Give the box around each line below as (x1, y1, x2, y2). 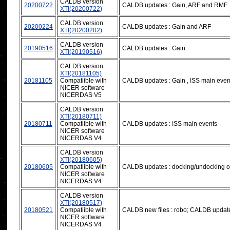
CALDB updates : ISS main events (122, 120, 217, 127)
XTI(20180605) (60, 156, 102, 163)
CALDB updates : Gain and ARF (122, 23, 211, 30)
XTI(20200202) (60, 26, 102, 34)
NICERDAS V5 (60, 91, 102, 99)
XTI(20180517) (60, 199, 102, 206)
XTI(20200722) (60, 5, 102, 12)
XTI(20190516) (60, 48, 102, 55)
